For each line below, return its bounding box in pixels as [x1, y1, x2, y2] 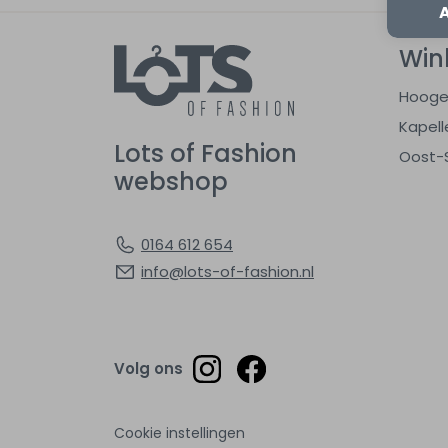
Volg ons [114, 358, 183, 380]
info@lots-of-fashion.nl [141, 260, 314, 282]
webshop [114, 164, 228, 198]
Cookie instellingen [114, 423, 245, 443]
